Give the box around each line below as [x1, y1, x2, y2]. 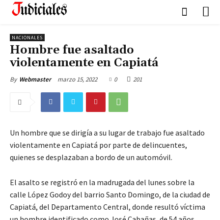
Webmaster [19, 75, 51, 83]
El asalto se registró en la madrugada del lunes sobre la [10, 177, 194, 187]
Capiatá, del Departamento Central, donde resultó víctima [10, 201, 205, 212]
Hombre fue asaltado [10, 42, 134, 57]
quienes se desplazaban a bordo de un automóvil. [10, 152, 172, 162]
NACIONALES [12, 34, 43, 41]
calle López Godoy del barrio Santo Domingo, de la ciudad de [10, 189, 210, 199]
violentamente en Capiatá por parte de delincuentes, [10, 139, 187, 150]
